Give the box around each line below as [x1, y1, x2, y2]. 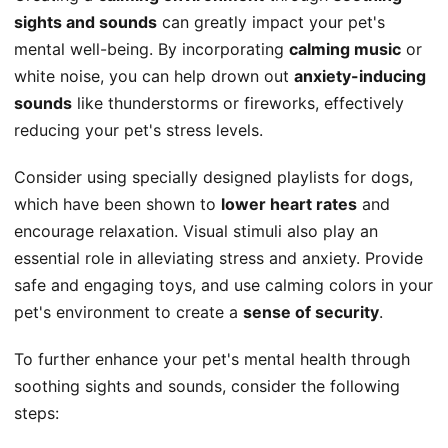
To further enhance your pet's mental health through [14, 349, 410, 370]
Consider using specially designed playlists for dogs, [14, 167, 413, 188]
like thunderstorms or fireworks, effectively [72, 93, 404, 114]
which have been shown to [14, 194, 221, 215]
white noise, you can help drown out [14, 66, 294, 87]
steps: [14, 403, 59, 424]
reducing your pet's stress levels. [14, 120, 263, 141]
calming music [289, 39, 401, 60]
